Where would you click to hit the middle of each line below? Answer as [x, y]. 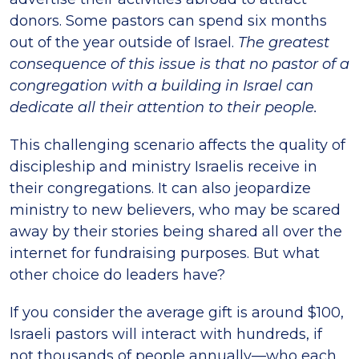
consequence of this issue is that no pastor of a [179, 64]
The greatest [284, 42]
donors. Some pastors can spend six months [168, 20]
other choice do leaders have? [117, 274]
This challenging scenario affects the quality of [177, 145]
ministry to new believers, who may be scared [175, 210]
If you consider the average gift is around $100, [177, 312]
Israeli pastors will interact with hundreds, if [166, 334]
